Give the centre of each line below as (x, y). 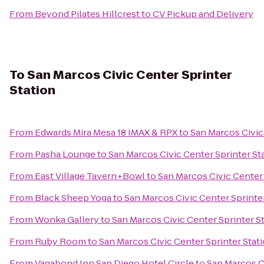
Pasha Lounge (65, 154)
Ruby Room (60, 241)
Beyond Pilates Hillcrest (87, 14)
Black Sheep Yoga (73, 198)
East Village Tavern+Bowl (90, 176)
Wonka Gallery (67, 220)
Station (32, 90)
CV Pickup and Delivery (203, 14)
